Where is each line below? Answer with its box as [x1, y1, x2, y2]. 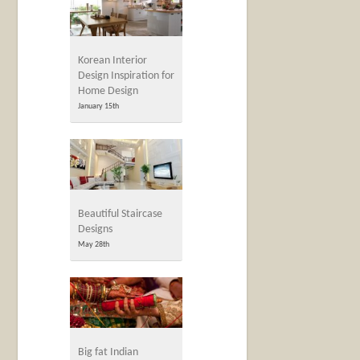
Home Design [78, 85, 139, 98]
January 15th [78, 102, 120, 112]
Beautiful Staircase [78, 208, 163, 221]
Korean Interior [78, 55, 148, 67]
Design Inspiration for [78, 70, 175, 83]
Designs [78, 223, 113, 236]
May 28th [78, 240, 110, 250]
